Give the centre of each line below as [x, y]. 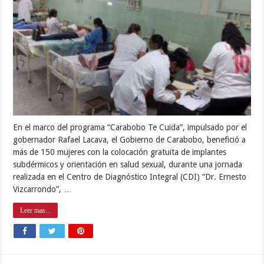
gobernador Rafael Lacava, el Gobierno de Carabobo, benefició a [130, 140]
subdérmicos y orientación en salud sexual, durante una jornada [128, 165]
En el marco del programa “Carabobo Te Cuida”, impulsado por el [130, 128]
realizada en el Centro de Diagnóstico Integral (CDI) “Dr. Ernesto [130, 177]
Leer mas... [36, 211]
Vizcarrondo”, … [43, 189]
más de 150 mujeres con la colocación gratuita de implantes [120, 152]
